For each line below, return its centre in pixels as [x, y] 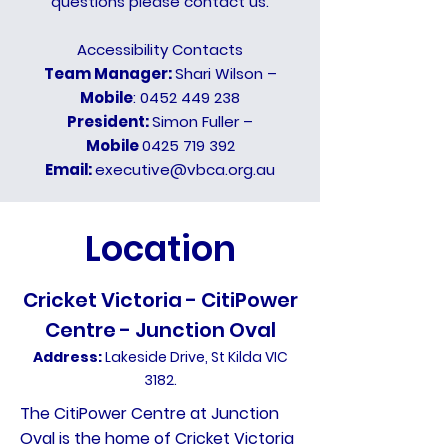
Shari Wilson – [225, 73]
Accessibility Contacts [160, 49]
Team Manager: [109, 73]
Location [160, 248]
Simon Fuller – [202, 121]
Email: [70, 169]
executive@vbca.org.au [185, 169]
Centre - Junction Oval [160, 330]
